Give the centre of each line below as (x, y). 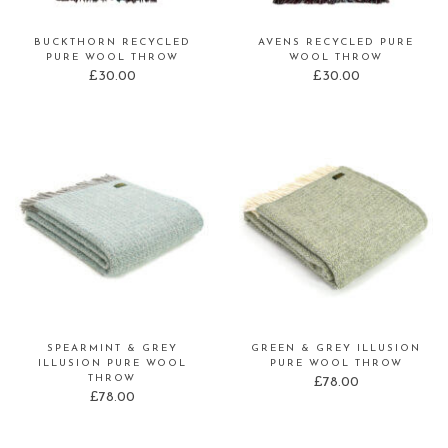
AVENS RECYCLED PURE (336, 43)
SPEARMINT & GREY (112, 349)
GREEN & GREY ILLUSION (336, 349)
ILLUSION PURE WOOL (112, 364)
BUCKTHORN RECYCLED (112, 43)
